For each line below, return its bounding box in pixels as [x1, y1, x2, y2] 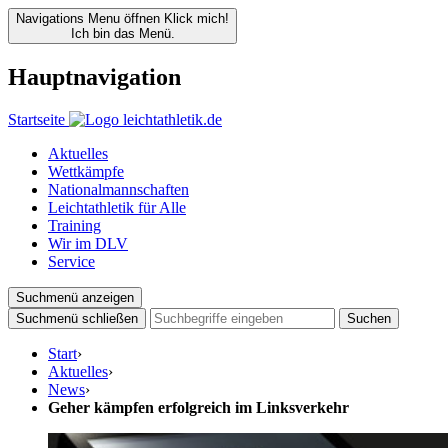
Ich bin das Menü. [70, 26, 175, 41]
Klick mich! [164, 11, 229, 26]
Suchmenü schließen [16, 310, 138, 326]
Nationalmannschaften [48, 180, 189, 198]
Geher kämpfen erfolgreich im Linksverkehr [48, 398, 349, 416]
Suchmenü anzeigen [16, 289, 134, 305]
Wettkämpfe [48, 162, 124, 180]
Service [48, 252, 95, 270]
